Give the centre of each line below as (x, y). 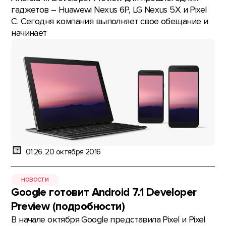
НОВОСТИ (35, 180)
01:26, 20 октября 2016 (63, 152)
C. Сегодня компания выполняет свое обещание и (110, 21)
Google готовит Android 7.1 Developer (104, 193)
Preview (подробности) (68, 207)
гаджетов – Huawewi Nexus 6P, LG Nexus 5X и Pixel (109, 10)
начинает (29, 33)
